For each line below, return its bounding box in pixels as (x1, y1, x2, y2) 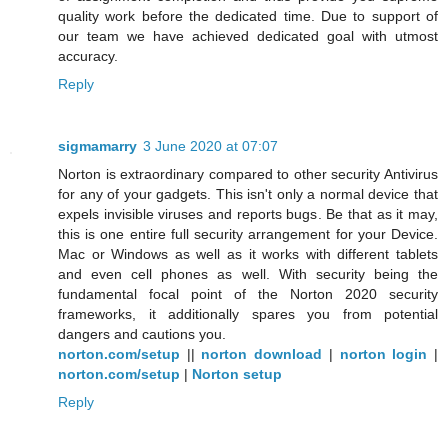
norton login (339, 346, 428, 363)
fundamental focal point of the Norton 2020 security (58, 286, 438, 303)
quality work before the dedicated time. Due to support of (58, 8, 438, 25)
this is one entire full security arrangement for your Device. (58, 226, 438, 243)
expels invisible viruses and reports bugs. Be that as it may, (58, 206, 438, 223)
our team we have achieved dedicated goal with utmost (58, 28, 438, 45)
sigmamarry (58, 138, 137, 155)
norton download (201, 346, 323, 363)
